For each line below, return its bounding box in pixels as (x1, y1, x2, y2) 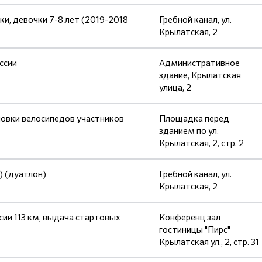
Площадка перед (159, 113, 229, 125)
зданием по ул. (159, 125, 219, 137)
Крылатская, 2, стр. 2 (159, 137, 244, 149)
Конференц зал (159, 212, 220, 223)
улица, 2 (159, 82, 191, 94)
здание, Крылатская (159, 70, 241, 81)
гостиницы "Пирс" (159, 224, 230, 236)
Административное (159, 57, 240, 69)
